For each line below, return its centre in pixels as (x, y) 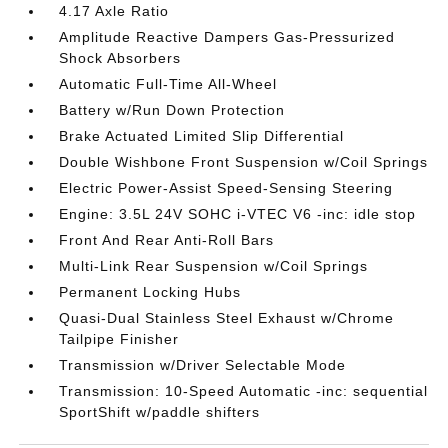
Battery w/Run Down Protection (172, 110)
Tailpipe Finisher (119, 339)
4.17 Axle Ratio (114, 11)
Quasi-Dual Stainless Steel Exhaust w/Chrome (227, 318)
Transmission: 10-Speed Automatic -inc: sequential (244, 391)
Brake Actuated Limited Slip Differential (202, 136)
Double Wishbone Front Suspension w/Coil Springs (244, 162)
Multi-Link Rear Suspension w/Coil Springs (214, 266)
